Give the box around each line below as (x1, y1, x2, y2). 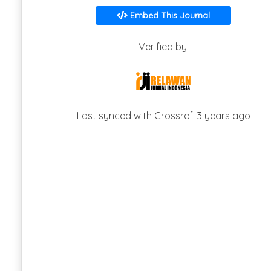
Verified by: (138, 41, 189, 53)
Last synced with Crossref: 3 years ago (76, 109, 250, 122)
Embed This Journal (127, 10, 210, 21)
